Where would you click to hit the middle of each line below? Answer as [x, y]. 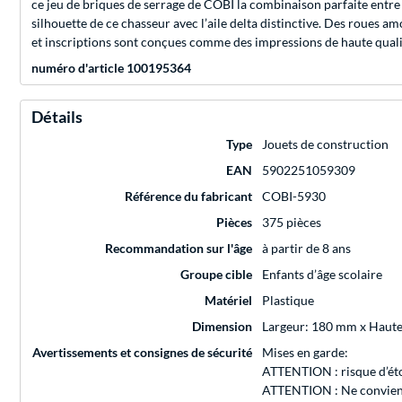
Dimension [222, 327]
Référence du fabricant [188, 197]
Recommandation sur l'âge [179, 249]
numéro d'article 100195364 [111, 68]
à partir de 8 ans [306, 249]
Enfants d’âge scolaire [322, 275]
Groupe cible [216, 275]
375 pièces [292, 223]
